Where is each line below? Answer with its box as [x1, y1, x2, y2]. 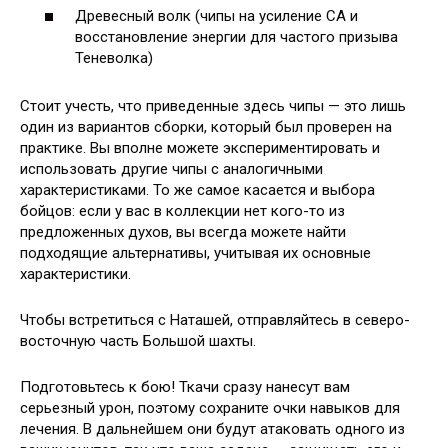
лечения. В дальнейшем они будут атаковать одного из [20, 419, 405, 438]
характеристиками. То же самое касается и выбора [20, 180, 375, 199]
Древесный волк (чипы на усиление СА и [75, 6, 358, 25]
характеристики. [20, 264, 131, 283]
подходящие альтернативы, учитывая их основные [20, 243, 371, 262]
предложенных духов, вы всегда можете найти [20, 222, 346, 241]
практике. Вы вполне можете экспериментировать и [20, 138, 380, 157]
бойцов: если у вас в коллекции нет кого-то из [20, 201, 345, 220]
